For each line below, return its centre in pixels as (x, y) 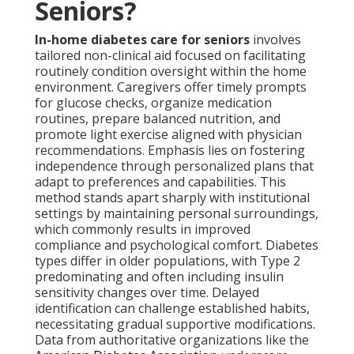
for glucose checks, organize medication (153, 103)
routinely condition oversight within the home (171, 72)
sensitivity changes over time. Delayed (147, 293)
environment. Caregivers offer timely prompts (171, 87)
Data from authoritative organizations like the (172, 340)
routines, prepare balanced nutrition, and (158, 119)
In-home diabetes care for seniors (142, 40)
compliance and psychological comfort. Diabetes (177, 245)
